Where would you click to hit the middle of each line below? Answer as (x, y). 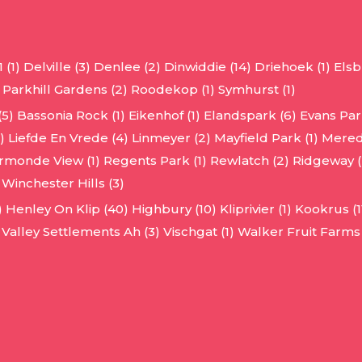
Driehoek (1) (293, 67)
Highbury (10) (174, 209)
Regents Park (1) (155, 161)
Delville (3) (57, 67)
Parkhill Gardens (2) (65, 90)
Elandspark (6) (250, 116)
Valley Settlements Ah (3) (81, 232)
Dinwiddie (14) (208, 67)
